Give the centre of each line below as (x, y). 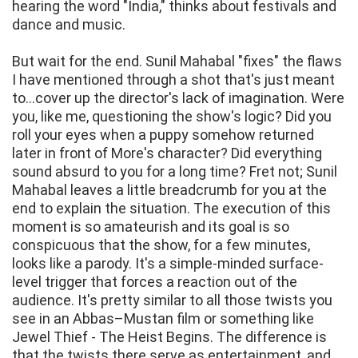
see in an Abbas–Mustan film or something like (163, 319)
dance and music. (69, 25)
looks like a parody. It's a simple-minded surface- (168, 264)
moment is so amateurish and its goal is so (151, 227)
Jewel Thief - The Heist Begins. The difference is (169, 337)
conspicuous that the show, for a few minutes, (161, 245)
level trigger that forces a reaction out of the (155, 282)
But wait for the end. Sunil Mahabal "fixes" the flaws (177, 62)
